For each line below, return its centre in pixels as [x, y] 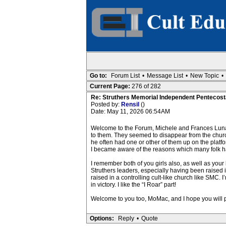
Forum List [125, 76]
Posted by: [106, 104]
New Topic [204, 76]
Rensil [131, 104]
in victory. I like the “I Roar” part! [133, 185]
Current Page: [110, 86]
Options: [102, 218]
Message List [165, 76]
